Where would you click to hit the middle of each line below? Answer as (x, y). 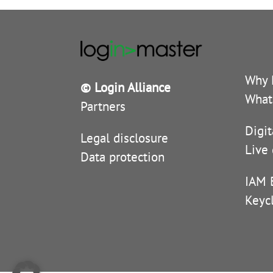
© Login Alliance (126, 88)
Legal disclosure (124, 138)
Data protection (122, 157)
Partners (103, 107)
